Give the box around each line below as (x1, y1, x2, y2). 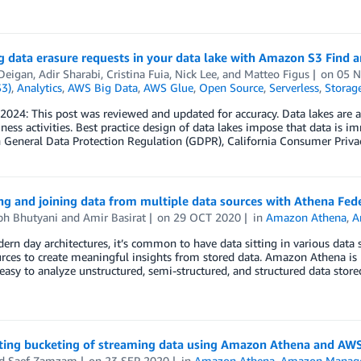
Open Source (198, 81, 263, 94)
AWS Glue (143, 81, 193, 94)
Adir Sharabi (38, 67, 101, 81)
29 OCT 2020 (173, 210, 242, 224)
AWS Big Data (67, 81, 138, 94)
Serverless (268, 81, 319, 94)
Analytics (16, 81, 62, 94)
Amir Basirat (82, 210, 146, 224)
